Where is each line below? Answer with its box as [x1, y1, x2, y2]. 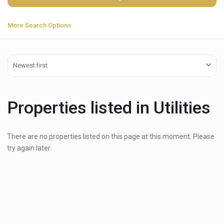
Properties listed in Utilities [7, 97, 210, 117]
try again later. [7, 144, 51, 152]
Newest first [13, 61, 47, 69]
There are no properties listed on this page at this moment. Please [7, 132, 214, 140]
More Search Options [7, 21, 71, 29]
